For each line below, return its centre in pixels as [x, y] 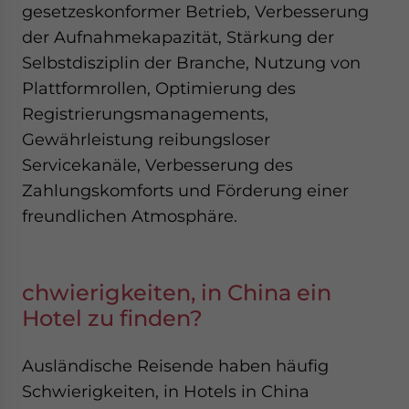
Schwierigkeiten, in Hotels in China [166, 391]
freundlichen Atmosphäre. [130, 216]
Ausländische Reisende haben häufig [175, 366]
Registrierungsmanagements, [145, 114]
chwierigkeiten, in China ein [177, 293]
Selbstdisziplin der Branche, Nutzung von [191, 63]
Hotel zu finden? [112, 318]
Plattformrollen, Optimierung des [159, 88]
